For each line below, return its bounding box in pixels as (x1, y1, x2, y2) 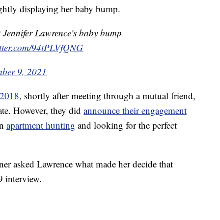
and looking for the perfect (75, 119, 177, 132)
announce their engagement (83, 104, 187, 117)
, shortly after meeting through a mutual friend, (19, 89, 195, 102)
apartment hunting (6, 119, 75, 132)
